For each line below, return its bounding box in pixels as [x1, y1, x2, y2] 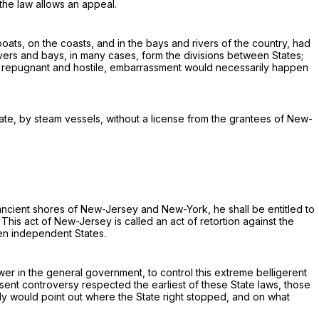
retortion [200, 215, 240, 228]
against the [240, 215, 294, 228]
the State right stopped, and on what [115, 291, 290, 303]
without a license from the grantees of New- [106, 113, 313, 125]
